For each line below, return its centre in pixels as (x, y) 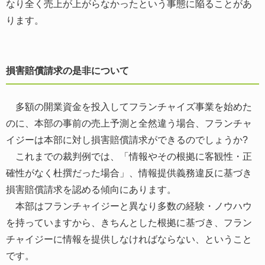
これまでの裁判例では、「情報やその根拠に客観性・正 (129, 156)
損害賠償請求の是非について (67, 70)
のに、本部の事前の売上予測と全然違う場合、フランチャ (129, 123)
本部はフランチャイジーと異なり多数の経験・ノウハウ (129, 206)
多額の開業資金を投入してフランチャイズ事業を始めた (129, 106)
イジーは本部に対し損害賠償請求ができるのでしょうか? (127, 140)
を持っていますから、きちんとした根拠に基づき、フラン (129, 222)
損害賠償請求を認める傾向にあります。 (91, 189)
